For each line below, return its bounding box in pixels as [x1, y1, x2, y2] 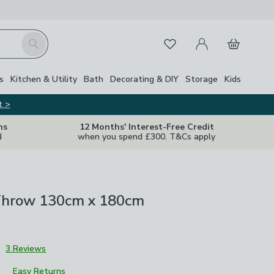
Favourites [155, 35, 200, 48]
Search [20, 32, 50, 45]
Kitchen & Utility [10, 73, 77, 85]
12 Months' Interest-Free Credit [79, 121, 214, 133]
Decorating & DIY [110, 73, 179, 85]
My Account [187, 30, 239, 43]
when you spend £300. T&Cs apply [78, 131, 215, 143]
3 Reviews [6, 243, 46, 254]
